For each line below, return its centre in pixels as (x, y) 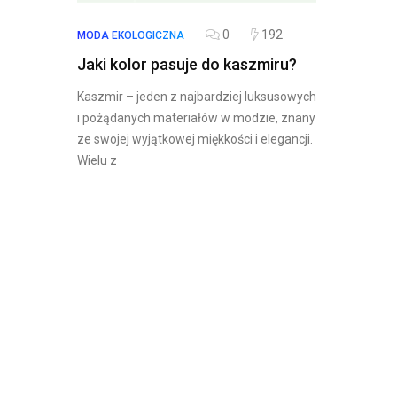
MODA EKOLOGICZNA (131, 35)
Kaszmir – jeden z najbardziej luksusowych (197, 97)
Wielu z (97, 160)
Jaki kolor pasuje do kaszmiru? (187, 64)
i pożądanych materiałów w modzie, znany (196, 118)
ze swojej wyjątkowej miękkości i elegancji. (195, 139)
